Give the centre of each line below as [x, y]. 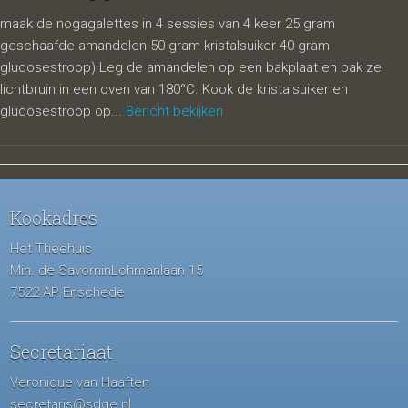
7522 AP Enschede [68, 292]
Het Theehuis [51, 249]
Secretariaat [62, 352]
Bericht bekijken [174, 111]
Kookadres [54, 218]
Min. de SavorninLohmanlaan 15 [107, 270]
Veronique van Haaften [80, 382]
